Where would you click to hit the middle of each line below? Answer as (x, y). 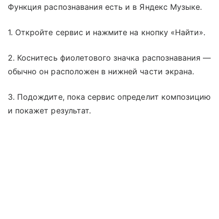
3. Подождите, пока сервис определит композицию (109, 97)
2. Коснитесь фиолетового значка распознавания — (109, 57)
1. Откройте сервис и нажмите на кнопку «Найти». (107, 32)
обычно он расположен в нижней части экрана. (101, 71)
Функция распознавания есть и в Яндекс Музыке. (106, 7)
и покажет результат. (49, 110)
